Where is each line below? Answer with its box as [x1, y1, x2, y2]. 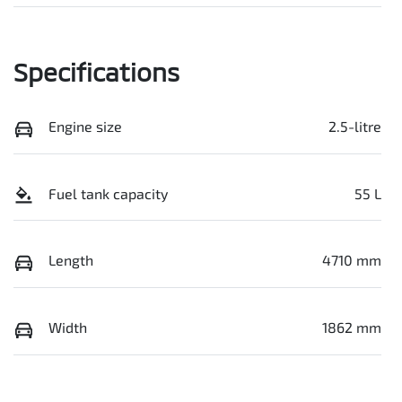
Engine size [48, 118, 122, 135]
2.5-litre [328, 118, 381, 135]
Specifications [13, 57, 179, 88]
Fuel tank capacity [48, 184, 168, 202]
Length [48, 251, 93, 269]
